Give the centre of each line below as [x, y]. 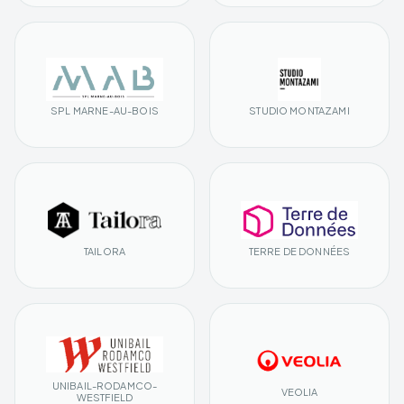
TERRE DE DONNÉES [299, 251]
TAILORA [105, 251]
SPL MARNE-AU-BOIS [105, 110]
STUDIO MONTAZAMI [299, 110]
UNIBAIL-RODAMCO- [105, 386]
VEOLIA [299, 391]
